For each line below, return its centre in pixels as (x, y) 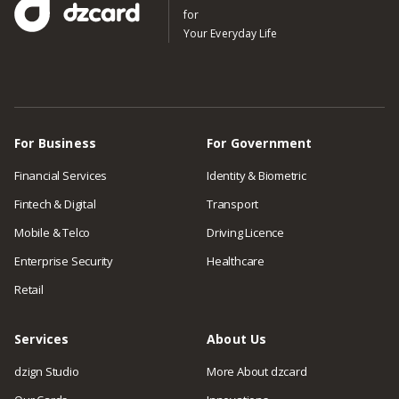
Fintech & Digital (55, 204)
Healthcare (236, 261)
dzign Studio (47, 371)
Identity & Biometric (256, 175)
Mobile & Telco (53, 232)
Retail (29, 289)
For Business (56, 142)
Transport (233, 204)
